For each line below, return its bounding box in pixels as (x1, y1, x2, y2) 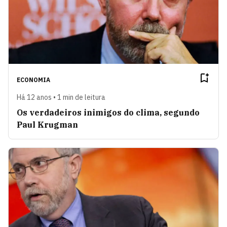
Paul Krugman (17, 120, 78, 130)
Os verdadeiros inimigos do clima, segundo (17, 107, 200, 118)
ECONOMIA (17, 76, 50, 84)
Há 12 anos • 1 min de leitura (17, 93, 105, 102)
